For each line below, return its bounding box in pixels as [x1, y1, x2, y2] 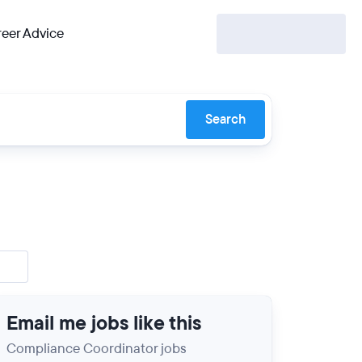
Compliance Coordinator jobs [6, 339, 187, 358]
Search [205, 111, 246, 128]
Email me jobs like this [6, 310, 201, 336]
